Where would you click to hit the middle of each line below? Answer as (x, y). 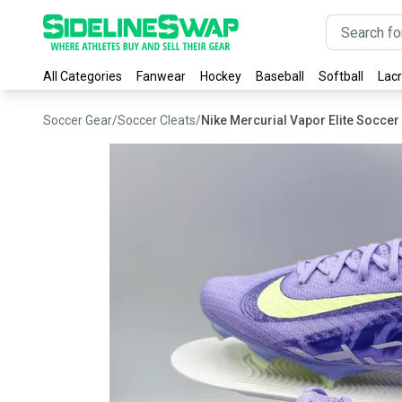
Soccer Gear (78, 120)
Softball (341, 76)
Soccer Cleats (157, 120)
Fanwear (161, 76)
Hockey (221, 76)
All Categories (83, 76)
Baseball (280, 76)
